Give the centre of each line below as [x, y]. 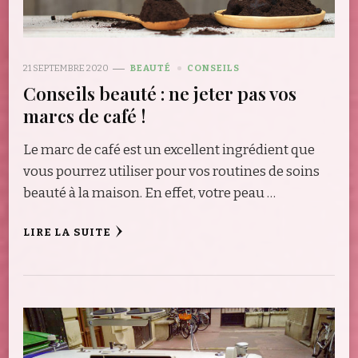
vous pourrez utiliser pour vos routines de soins [171, 172]
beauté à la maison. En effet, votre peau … [149, 193]
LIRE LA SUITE [67, 233]
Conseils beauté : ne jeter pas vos [160, 93]
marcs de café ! [85, 116]
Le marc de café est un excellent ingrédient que [169, 150]
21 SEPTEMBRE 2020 [66, 68]
